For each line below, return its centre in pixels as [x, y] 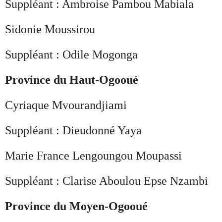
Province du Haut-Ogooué [72, 80]
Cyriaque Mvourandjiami [66, 105]
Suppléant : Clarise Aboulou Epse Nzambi [107, 181]
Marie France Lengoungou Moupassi [93, 155]
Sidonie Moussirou [50, 29]
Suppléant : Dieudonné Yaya [73, 130]
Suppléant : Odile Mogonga [71, 54]
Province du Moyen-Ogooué [76, 206]
